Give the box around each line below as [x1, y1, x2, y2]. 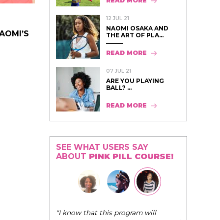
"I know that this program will [56, 208, 156, 217]
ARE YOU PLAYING [106, 77, 164, 84]
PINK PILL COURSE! [89, 151, 173, 161]
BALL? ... [106, 83, 132, 91]
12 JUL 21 [106, 15, 129, 22]
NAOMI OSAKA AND [106, 24, 168, 32]
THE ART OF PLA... [106, 31, 164, 39]
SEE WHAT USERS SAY [56, 142, 148, 152]
